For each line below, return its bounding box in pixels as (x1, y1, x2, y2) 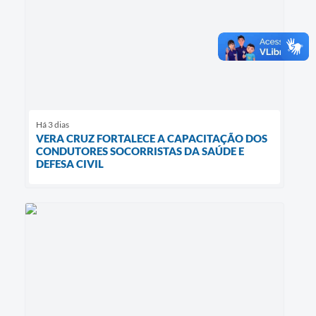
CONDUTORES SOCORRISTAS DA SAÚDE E (36, 145, 244, 158)
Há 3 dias (36, 119, 69, 130)
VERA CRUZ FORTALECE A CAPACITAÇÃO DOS (36, 132, 267, 145)
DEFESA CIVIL (36, 157, 104, 171)
